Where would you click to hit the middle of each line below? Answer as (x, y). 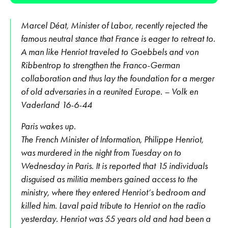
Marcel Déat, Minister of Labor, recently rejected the (114, 25)
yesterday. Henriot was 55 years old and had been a (116, 219)
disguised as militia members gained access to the (109, 179)
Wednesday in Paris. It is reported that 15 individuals (114, 166)
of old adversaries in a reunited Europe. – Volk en (109, 91)
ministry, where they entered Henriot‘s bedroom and (113, 192)
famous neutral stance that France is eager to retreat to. (118, 38)
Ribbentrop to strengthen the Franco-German (100, 65)
